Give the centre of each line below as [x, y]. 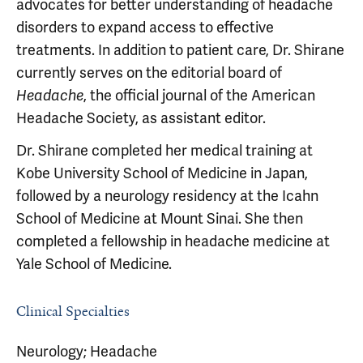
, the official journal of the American [199, 95]
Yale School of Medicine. [94, 264]
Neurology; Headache [87, 351]
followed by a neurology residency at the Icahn [167, 196]
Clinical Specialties [73, 311]
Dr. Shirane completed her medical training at [164, 150]
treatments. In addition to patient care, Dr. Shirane [180, 50]
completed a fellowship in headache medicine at [173, 241]
